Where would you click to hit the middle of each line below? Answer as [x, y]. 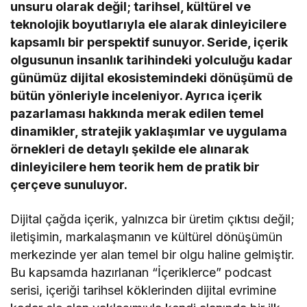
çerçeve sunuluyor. [69, 184]
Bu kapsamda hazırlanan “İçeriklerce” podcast [141, 272]
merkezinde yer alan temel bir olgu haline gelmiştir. [153, 254]
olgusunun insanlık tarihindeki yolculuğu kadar [152, 60]
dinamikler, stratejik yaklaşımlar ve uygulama [149, 131]
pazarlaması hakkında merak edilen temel [137, 113]
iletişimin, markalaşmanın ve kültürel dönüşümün [147, 236]
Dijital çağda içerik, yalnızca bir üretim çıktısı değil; [153, 219]
